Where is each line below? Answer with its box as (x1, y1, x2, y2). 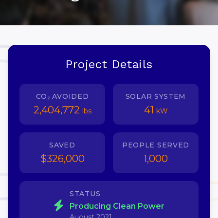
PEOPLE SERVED (122, 141, 190, 149)
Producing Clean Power (70, 201, 164, 211)
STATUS (70, 189, 101, 198)
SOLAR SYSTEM (125, 92, 186, 101)
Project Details (65, 57, 153, 71)
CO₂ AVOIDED (36, 92, 89, 101)
